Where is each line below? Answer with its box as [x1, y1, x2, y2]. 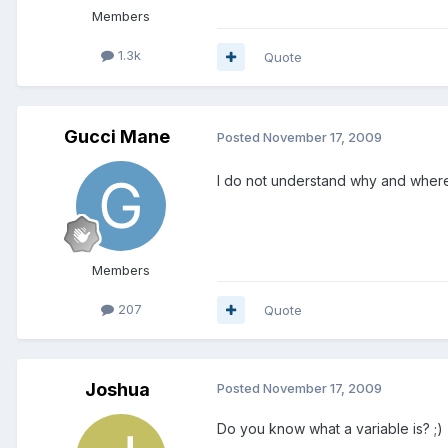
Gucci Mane [64, 125, 170, 147]
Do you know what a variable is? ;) [217, 419, 443, 437]
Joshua [84, 378, 150, 400]
